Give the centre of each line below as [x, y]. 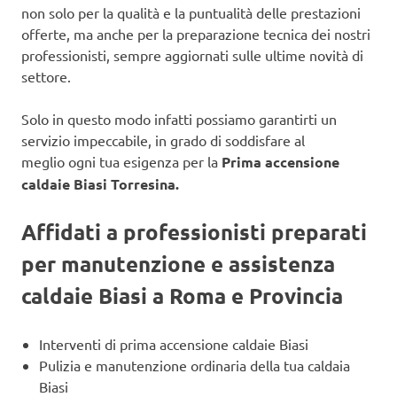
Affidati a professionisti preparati [194, 231]
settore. [46, 76]
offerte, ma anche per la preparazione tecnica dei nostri [196, 33]
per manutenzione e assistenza [178, 263]
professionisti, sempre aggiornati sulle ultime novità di [192, 54]
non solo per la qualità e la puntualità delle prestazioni [191, 12]
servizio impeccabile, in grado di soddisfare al [163, 140]
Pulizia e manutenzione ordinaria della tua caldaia [195, 365]
